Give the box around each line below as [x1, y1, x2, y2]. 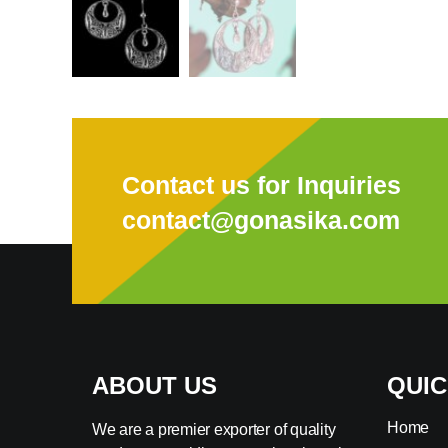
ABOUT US [92, 371, 217, 399]
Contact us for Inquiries [122, 171, 401, 200]
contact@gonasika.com [122, 206, 400, 235]
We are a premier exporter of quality [92, 420, 336, 438]
